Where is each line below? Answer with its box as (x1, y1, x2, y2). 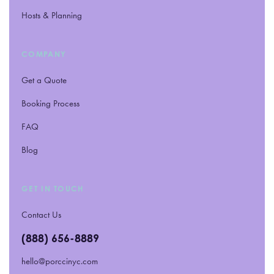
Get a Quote (21, 73, 67, 86)
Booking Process (21, 97, 80, 109)
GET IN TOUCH (21, 183, 84, 193)
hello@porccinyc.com (21, 254, 98, 267)
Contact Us (21, 208, 61, 221)
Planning (49, 9, 82, 21)
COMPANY (21, 49, 67, 59)
